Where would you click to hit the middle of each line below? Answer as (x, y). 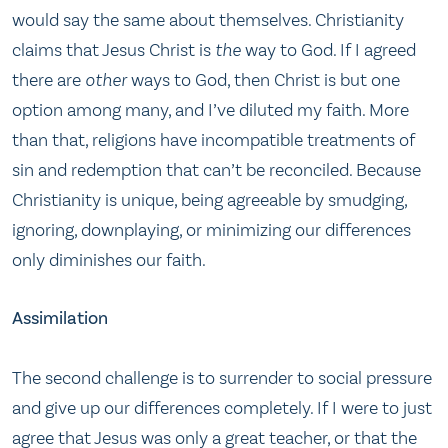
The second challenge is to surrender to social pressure (222, 377)
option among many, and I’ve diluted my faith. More (210, 109)
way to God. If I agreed (328, 49)
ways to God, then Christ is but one (263, 79)
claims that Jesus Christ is (113, 49)
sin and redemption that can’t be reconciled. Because (216, 169)
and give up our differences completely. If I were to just (222, 407)
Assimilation (60, 318)
